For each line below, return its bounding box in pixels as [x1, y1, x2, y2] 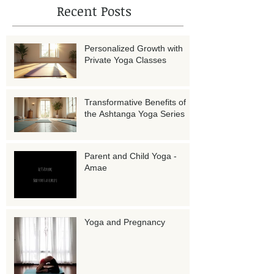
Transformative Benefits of [84, 97, 186, 107]
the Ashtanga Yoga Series [84, 108, 185, 119]
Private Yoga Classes [84, 54, 166, 65]
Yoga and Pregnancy [84, 217, 165, 227]
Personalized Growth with [84, 43, 183, 53]
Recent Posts [57, 1, 131, 20]
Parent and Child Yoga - [84, 150, 177, 161]
